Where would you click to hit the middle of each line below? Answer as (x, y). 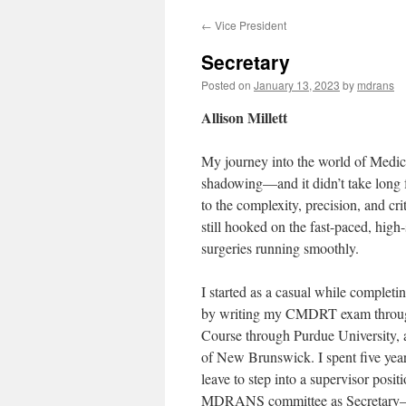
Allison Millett (244, 117)
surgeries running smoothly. (280, 248)
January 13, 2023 (297, 85)
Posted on (226, 85)
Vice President (249, 25)
